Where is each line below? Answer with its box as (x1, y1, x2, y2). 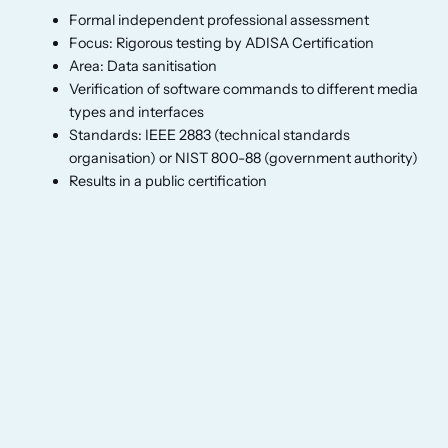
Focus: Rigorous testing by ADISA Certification (69, 33, 375, 52)
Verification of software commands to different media (69, 79, 419, 98)
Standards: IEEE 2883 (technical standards (69, 125, 351, 144)
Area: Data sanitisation (69, 56, 218, 75)
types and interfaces (69, 102, 205, 121)
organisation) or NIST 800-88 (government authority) (69, 148, 419, 167)
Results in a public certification (69, 171, 268, 190)
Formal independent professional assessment (69, 10, 370, 29)
